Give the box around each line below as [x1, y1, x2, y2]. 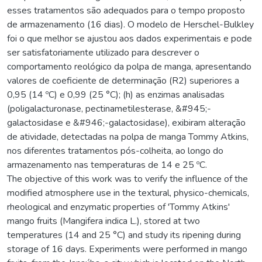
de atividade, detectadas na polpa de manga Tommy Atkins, [7, 130, 249, 143]
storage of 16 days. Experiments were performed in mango [7, 242, 247, 256]
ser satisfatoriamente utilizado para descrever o [7, 46, 199, 59]
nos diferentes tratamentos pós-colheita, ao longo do [7, 144, 223, 157]
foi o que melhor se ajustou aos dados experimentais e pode [7, 32, 252, 45]
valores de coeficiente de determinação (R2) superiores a [7, 74, 239, 87]
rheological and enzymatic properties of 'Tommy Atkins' [7, 200, 230, 213]
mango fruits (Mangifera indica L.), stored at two [7, 214, 200, 227]
